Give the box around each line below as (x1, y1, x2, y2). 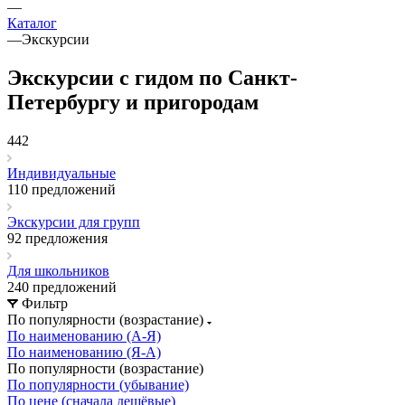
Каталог (7, 15, 57, 31)
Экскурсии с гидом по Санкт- (7, 65, 297, 89)
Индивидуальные (7, 165, 116, 181)
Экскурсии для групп (7, 213, 140, 230)
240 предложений (7, 278, 117, 295)
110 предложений (7, 181, 116, 197)
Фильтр (22, 295, 68, 311)
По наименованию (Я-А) (7, 344, 161, 360)
